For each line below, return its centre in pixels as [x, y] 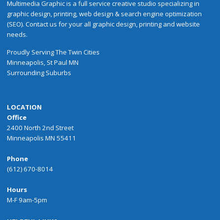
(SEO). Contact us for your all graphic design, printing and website [104, 24]
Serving [43, 52]
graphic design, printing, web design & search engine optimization [105, 14]
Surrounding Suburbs [39, 72]
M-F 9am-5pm [27, 200]
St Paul [57, 62]
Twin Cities [84, 52]
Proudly [19, 52]
